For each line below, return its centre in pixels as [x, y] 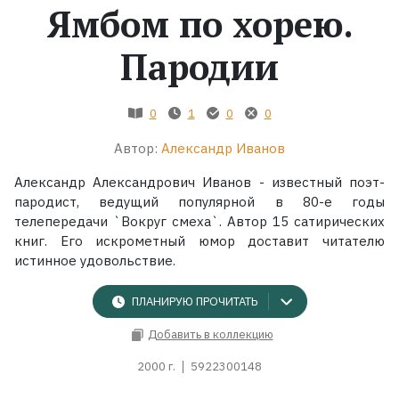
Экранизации [72, 134]
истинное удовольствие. [95, 260]
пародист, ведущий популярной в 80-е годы [199, 201]
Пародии [199, 66]
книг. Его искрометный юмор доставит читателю [199, 240]
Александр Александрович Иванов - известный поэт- [199, 182]
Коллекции [61, 191]
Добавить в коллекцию [210, 335]
